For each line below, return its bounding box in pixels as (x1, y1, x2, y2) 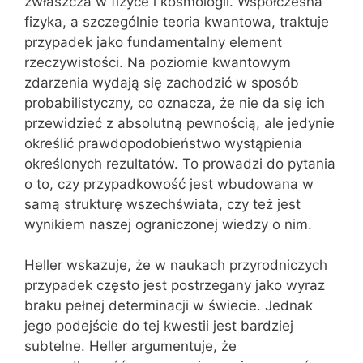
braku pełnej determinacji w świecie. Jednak (24, 297, 313, 314)
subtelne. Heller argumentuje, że (24, 338, 237, 354)
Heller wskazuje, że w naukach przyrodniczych (24, 257, 327, 273)
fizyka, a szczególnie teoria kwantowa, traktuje (24, 13, 329, 30)
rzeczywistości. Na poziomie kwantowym (24, 53, 291, 70)
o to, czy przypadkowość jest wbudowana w (24, 175, 314, 192)
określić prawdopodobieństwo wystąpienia (24, 135, 302, 152)
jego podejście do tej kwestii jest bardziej (24, 318, 293, 334)
